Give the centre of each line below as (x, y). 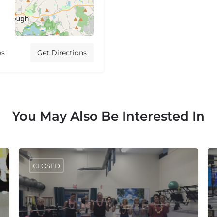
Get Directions (62, 53)
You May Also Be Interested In (108, 116)
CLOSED (46, 165)
